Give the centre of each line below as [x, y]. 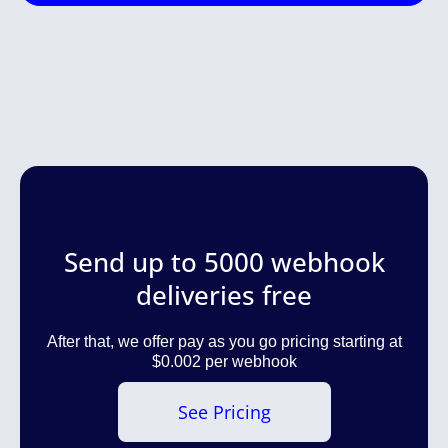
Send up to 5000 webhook [224, 262]
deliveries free [224, 295]
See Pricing [224, 412]
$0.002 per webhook [224, 362]
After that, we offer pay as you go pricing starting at [224, 342]
